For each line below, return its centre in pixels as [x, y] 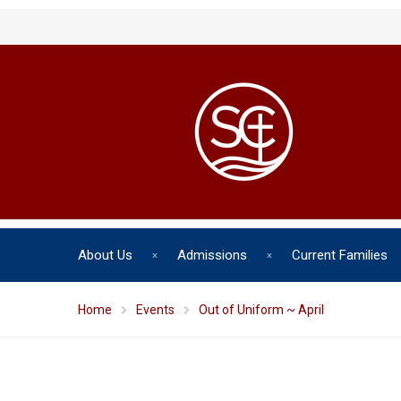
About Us [105, 255]
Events [155, 310]
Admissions [212, 255]
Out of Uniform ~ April [261, 310]
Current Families [340, 255]
